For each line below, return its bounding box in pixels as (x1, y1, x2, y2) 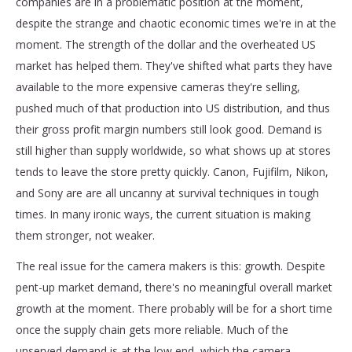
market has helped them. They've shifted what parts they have (16, 57, 332, 73)
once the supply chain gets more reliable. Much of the (16, 321, 288, 337)
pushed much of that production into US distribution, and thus (16, 100, 330, 115)
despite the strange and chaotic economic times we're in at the (16, 15, 336, 31)
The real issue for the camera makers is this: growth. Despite (16, 258, 325, 273)
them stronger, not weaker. (16, 227, 155, 243)
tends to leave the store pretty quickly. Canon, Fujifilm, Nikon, (16, 163, 328, 179)
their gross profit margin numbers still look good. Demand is (16, 121, 322, 137)
